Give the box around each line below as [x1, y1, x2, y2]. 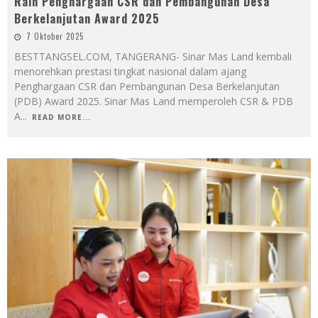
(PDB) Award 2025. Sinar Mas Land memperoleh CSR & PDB [14, 94, 293, 109]
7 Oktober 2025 [26, 31, 84, 43]
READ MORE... [32, 112, 91, 123]
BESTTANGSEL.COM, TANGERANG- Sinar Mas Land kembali [14, 50, 292, 64]
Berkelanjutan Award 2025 [14, 10, 160, 28]
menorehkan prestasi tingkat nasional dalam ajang [14, 65, 246, 79]
